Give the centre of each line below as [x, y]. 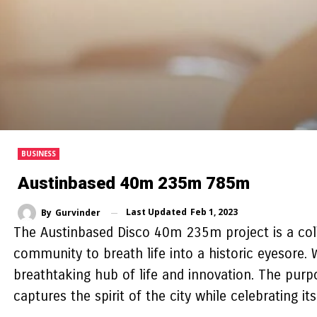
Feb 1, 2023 [214, 212]
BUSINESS [39, 154]
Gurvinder [78, 213]
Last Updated [157, 212]
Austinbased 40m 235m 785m [134, 184]
